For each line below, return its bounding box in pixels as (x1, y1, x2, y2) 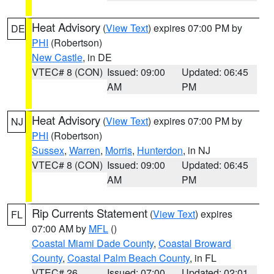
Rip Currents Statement (32, 205, 147, 221)
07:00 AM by (32, 221, 89, 235)
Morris (105, 143, 132, 157)
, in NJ (183, 143, 210, 157)
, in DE (83, 50, 112, 64)
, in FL (190, 251, 217, 265)
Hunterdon (137, 143, 183, 157)
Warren (69, 143, 100, 157)
